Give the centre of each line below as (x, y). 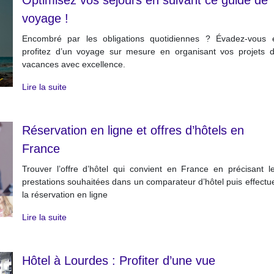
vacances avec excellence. (73, 64)
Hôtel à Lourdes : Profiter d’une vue (118, 261)
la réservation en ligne (65, 194)
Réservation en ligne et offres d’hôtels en (133, 130)
